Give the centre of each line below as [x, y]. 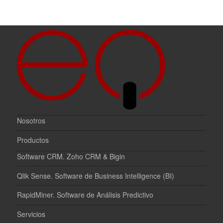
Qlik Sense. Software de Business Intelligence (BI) [96, 175]
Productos [33, 140]
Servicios [31, 214]
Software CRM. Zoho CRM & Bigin [71, 156]
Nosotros [31, 121]
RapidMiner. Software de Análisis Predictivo [85, 195]
